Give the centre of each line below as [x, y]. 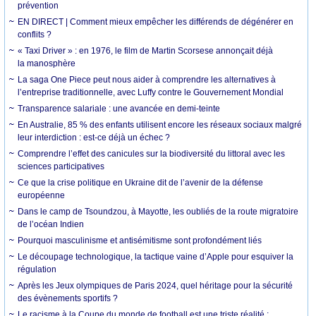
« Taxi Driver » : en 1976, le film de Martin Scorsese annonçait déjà [146, 50]
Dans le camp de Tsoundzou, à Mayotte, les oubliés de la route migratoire [158, 211]
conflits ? [35, 34]
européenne [42, 195]
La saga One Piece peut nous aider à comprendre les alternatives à [147, 79]
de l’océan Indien [51, 224]
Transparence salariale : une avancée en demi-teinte [119, 108]
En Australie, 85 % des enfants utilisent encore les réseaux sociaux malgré [160, 124]
